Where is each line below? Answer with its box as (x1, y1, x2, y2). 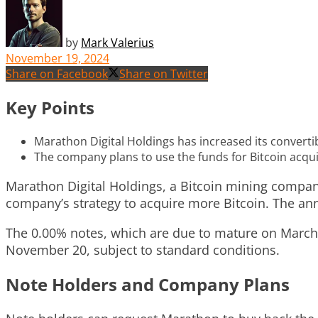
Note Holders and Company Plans (6, 272, 290, 296)
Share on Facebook (6, 65, 108, 82)
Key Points (6, 95, 94, 119)
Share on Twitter (119, 65, 208, 82)
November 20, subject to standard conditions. (6, 241, 280, 258)
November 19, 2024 (6, 50, 109, 66)
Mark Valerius (81, 34, 154, 50)
